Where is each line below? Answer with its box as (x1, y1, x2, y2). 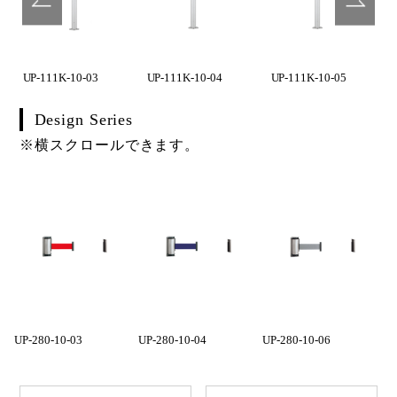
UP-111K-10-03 (22, 70, 98, 84)
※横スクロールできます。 (19, 136, 200, 152)
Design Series (34, 110, 134, 128)
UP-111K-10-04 (146, 70, 222, 84)
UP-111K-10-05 (270, 70, 346, 84)
